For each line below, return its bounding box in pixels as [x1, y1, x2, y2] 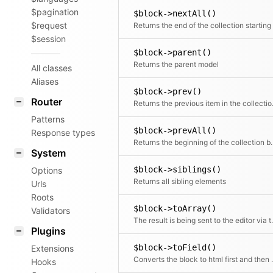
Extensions [31, 243, 74, 253]
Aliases [31, 76, 58, 87]
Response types [31, 127, 95, 138]
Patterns [31, 114, 65, 124]
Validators [31, 205, 70, 216]
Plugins [31, 225, 66, 237]
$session [31, 34, 66, 44]
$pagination [31, 7, 79, 17]
